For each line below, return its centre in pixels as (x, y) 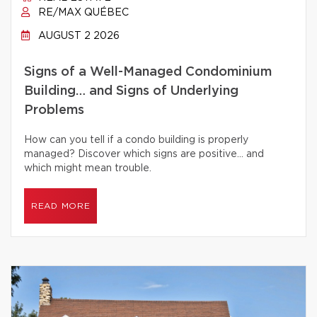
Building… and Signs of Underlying (131, 91)
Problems (54, 110)
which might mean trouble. (88, 168)
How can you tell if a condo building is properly (136, 140)
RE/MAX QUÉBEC (82, 13)
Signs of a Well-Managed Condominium (148, 72)
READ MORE (61, 206)
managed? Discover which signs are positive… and (144, 154)
